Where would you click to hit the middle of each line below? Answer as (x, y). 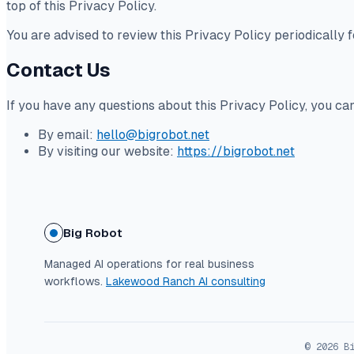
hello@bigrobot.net (153, 135)
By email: (67, 135)
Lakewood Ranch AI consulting (186, 281)
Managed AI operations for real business (149, 264)
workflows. (73, 281)
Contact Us (58, 70)
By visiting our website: (107, 152)
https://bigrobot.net (236, 152)
